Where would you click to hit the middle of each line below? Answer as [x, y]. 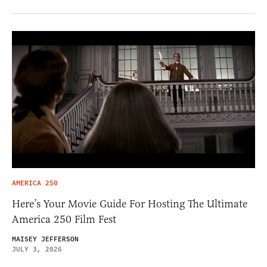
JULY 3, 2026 [37, 249]
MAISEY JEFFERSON [45, 239]
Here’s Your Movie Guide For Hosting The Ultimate [130, 204]
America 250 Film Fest [64, 219]
